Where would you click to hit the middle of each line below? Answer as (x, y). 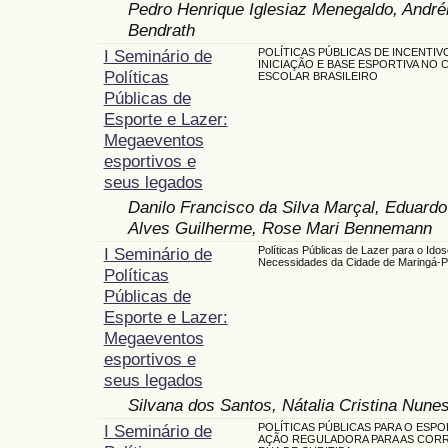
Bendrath (161, 29)
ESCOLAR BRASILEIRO (317, 75)
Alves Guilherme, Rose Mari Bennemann (280, 227)
